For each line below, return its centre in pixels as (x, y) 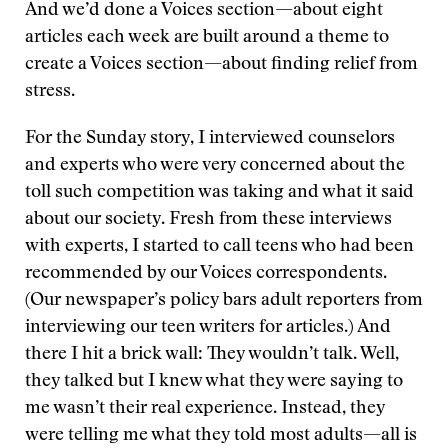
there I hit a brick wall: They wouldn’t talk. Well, (212, 355)
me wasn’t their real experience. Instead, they (205, 409)
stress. (50, 92)
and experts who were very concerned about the (215, 166)
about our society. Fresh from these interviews (208, 220)
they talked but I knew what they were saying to (214, 382)
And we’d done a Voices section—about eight (204, 11)
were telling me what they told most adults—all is (221, 436)
